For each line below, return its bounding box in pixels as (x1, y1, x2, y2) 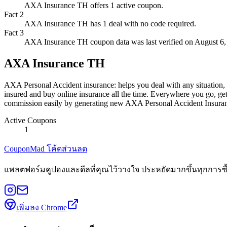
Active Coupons (4, 116, 56, 125)
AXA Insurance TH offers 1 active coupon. (24, 1, 163, 10)
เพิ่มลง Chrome (16, 203, 67, 212)
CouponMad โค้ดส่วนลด (4, 144, 87, 153)
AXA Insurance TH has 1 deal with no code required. (24, 19, 196, 28)
